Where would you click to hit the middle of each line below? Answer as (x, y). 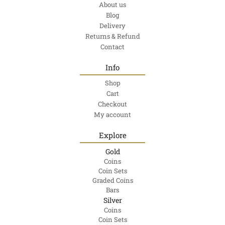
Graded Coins (113, 181)
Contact (113, 47)
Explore (113, 135)
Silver (113, 200)
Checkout (113, 104)
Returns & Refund (113, 36)
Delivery (113, 26)
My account (113, 115)
